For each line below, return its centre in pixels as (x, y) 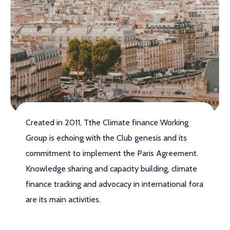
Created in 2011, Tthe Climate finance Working (107, 122)
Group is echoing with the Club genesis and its (107, 138)
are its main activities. (63, 199)
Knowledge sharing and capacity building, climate (112, 168)
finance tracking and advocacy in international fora (115, 184)
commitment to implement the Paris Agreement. (112, 153)
